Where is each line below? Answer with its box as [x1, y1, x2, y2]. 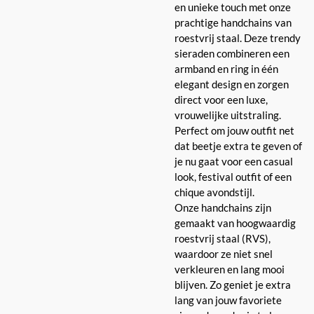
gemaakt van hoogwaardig [175, 216, 296, 229]
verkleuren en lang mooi [175, 262, 285, 275]
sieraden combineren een [175, 46, 289, 60]
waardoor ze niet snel [175, 247, 273, 260]
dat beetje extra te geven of [175, 139, 302, 152]
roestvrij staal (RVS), [175, 231, 271, 245]
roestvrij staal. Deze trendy [175, 31, 301, 44]
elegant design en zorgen [175, 77, 289, 90]
